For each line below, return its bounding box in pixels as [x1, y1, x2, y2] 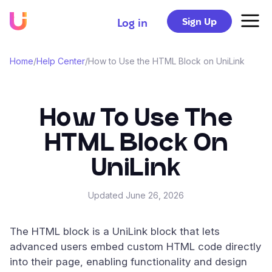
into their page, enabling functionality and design [10, 256, 247, 268]
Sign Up [182, 16, 217, 27]
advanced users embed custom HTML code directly [10, 240, 261, 253]
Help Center [36, 56, 85, 66]
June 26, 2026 [126, 190, 184, 200]
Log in [117, 16, 148, 29]
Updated [88, 190, 126, 200]
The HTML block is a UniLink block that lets [10, 225, 220, 237]
